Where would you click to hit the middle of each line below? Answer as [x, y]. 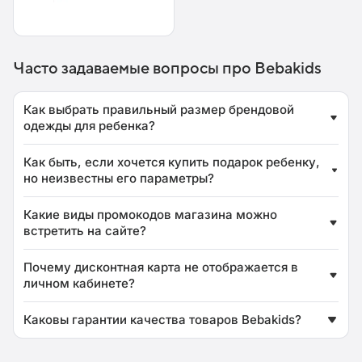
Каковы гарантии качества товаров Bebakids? [162, 319]
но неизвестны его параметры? [119, 178]
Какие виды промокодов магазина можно [150, 214]
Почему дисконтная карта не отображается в [161, 267]
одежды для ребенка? [89, 125]
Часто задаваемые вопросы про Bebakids [167, 68]
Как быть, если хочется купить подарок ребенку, [172, 162]
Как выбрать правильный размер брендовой [159, 109]
